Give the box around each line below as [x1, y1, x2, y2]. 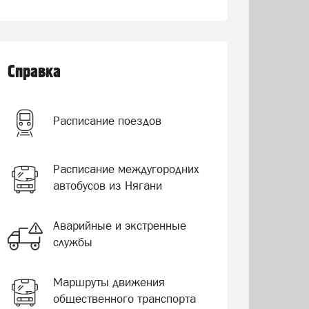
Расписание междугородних [52, 162, 199, 176]
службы [52, 235, 92, 249]
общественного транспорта [52, 292, 196, 306]
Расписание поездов [52, 114, 161, 128]
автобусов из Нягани [52, 179, 162, 192]
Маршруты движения [52, 275, 165, 289]
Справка [7, 62, 61, 82]
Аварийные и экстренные [52, 219, 186, 232]
